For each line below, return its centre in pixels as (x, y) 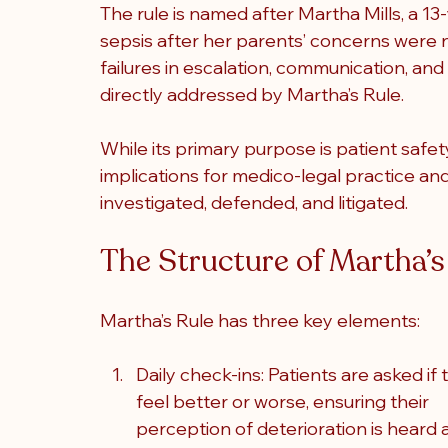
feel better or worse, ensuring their (284, 401)
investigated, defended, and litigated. (254, 202)
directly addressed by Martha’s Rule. (252, 94)
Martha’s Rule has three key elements (258, 320)
